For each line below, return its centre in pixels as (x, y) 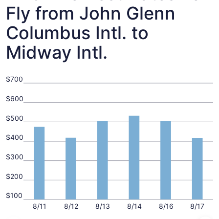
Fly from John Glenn (91, 13)
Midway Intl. (57, 52)
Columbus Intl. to (77, 33)
